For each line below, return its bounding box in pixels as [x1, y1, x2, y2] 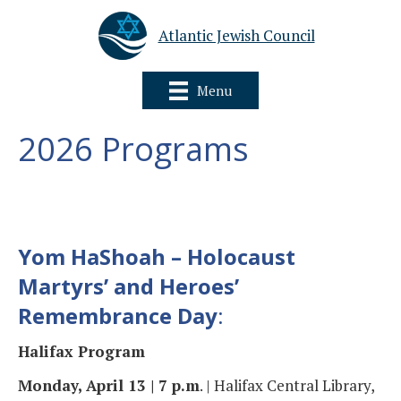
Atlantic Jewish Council [158, 25, 315, 46]
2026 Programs [18, 126, 249, 171]
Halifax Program [18, 340, 145, 362]
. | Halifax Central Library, [200, 374, 374, 396]
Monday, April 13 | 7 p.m [18, 374, 200, 396]
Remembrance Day [18, 300, 218, 330]
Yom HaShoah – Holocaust [18, 241, 295, 271]
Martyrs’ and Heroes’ [18, 270, 239, 301]
